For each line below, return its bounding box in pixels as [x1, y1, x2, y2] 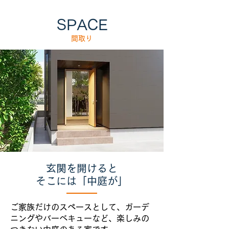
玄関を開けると [46, 163, 118, 173]
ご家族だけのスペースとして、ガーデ [10, 202, 149, 211]
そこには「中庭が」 [36, 175, 128, 186]
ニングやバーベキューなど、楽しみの [10, 214, 149, 222]
